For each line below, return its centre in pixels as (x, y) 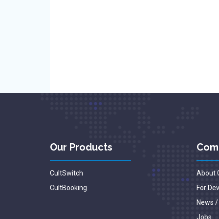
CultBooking (68, 188)
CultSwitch (66, 173)
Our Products (81, 147)
